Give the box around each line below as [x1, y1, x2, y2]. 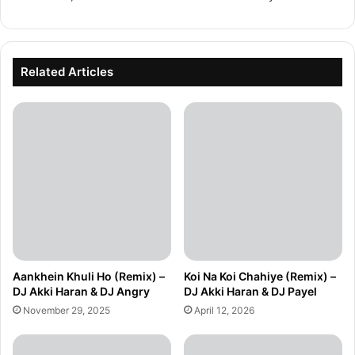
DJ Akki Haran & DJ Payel [184, 284, 317, 299]
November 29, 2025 [23, 304, 110, 317]
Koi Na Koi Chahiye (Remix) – [184, 269, 336, 284]
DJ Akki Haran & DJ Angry [13, 284, 150, 299]
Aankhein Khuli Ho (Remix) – [13, 269, 165, 284]
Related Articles [21, 64, 113, 80]
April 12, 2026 [194, 304, 254, 317]
